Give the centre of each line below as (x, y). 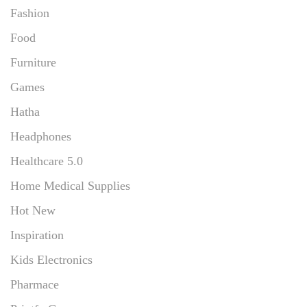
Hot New (33, 210)
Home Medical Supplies (70, 185)
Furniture (33, 62)
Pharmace (35, 284)
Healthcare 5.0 (47, 161)
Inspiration (37, 235)
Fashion (30, 13)
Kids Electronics (51, 259)
